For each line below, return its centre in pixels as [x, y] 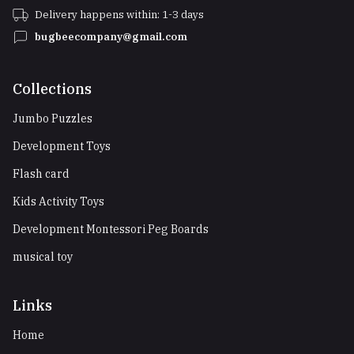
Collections [52, 89]
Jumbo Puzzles [53, 119]
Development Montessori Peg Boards [111, 229]
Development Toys [62, 146]
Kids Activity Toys [58, 201]
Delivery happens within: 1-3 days [119, 15]
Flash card [41, 174]
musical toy [43, 257]
